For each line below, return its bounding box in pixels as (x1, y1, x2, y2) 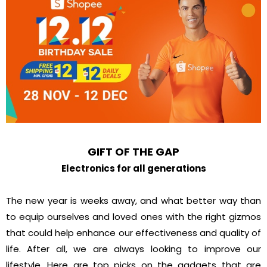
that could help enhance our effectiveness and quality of (6, 226, 261, 239)
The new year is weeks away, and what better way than (6, 194, 261, 207)
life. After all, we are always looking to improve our (6, 242, 261, 255)
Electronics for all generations (61, 162, 206, 175)
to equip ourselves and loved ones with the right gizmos (6, 210, 261, 223)
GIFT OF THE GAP (88, 144, 179, 159)
